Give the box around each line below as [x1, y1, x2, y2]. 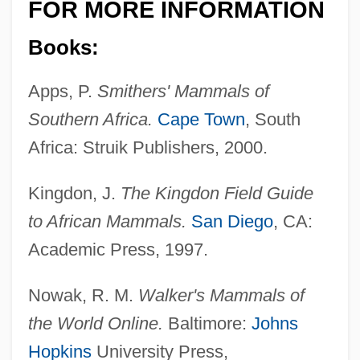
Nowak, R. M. [27, 284, 138, 305]
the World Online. [27, 313, 163, 333]
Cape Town [157, 108, 245, 129]
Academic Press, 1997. [27, 239, 208, 260]
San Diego [190, 211, 273, 231]
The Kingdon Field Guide [120, 182, 313, 203]
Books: [27, 35, 99, 59]
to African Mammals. [27, 211, 186, 231]
